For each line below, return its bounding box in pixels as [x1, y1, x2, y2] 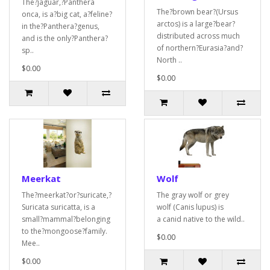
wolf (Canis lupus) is [157, 202, 224, 212]
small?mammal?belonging [22, 214, 110, 224]
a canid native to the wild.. [157, 214, 245, 224]
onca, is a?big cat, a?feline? [22, 9, 112, 19]
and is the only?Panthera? [22, 33, 108, 43]
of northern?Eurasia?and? [157, 43, 243, 53]
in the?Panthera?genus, [22, 21, 99, 31]
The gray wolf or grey [157, 190, 229, 200]
